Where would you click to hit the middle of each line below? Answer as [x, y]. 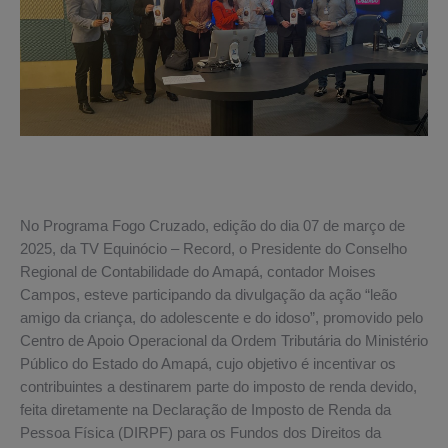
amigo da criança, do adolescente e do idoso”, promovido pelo [221, 317]
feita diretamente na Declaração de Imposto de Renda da [205, 409]
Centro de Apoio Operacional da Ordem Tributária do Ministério [224, 340]
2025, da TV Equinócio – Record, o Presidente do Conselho [213, 248]
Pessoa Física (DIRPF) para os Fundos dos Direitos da [200, 432]
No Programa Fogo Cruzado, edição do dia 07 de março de [212, 225]
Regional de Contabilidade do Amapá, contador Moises [198, 271]
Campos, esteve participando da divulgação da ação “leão [208, 294]
